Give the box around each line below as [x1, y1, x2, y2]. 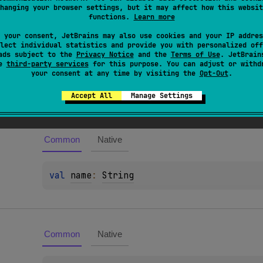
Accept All [70, 91, 112, 100]
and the [133, 50, 171, 59]
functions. [88, 12, 134, 22]
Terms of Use [170, 50, 220, 59]
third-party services [6, 59, 89, 69]
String [102, 170, 134, 182]
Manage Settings [130, 91, 193, 100]
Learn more [133, 12, 175, 22]
